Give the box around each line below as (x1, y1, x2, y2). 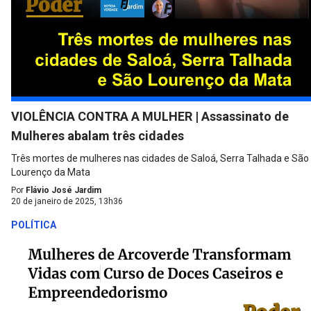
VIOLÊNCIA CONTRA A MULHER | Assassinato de (11, 109, 289, 124)
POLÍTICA (11, 219, 56, 231)
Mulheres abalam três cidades (11, 128, 184, 144)
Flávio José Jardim (26, 185, 101, 196)
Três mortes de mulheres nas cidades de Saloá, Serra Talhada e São (11, 153, 309, 165)
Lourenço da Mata (11, 167, 90, 178)
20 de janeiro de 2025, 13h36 (11, 196, 123, 207)
